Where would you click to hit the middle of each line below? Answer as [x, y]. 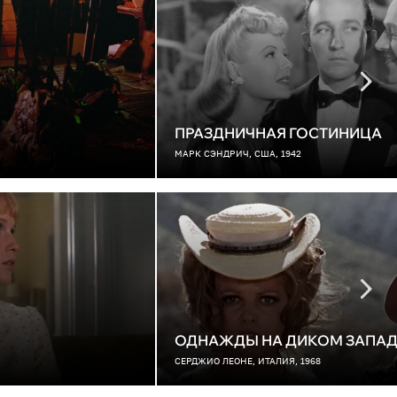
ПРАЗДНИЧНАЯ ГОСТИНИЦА [278, 133]
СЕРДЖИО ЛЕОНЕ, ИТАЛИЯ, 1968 [248, 361]
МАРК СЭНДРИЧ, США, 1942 [238, 153]
